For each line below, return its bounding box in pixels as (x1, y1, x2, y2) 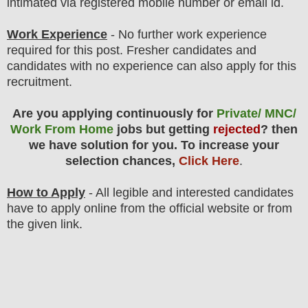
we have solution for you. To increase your (29, 138, 279, 153)
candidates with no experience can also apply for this (7, 59, 296, 74)
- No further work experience (107, 27, 267, 42)
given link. (27, 217, 82, 232)
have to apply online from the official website (7, 201, 250, 216)
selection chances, (65, 154, 175, 168)
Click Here (179, 154, 239, 168)
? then (261, 122, 298, 137)
